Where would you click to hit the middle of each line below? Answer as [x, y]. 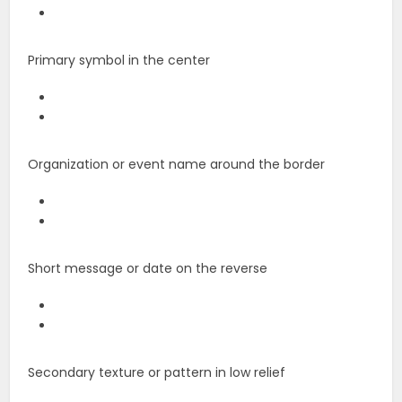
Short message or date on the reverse [148, 269]
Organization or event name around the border [177, 165]
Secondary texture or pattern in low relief [157, 373]
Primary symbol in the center [119, 61]
